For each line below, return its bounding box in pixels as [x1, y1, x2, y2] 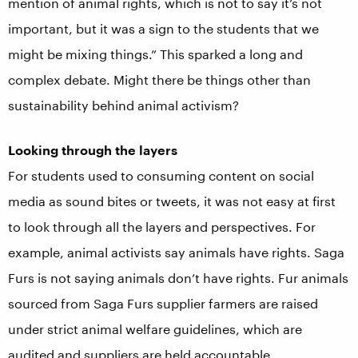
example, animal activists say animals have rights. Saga [8, 245, 344, 260]
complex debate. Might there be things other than [8, 72, 311, 87]
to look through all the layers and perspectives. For [8, 219, 316, 234]
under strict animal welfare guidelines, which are [8, 321, 302, 336]
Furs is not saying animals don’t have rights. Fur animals [8, 270, 348, 285]
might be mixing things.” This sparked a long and [8, 46, 303, 62]
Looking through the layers [8, 142, 177, 157]
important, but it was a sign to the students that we [8, 21, 319, 36]
